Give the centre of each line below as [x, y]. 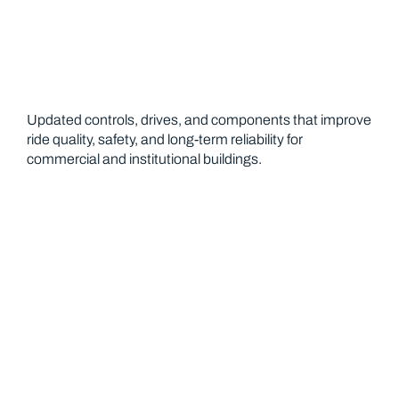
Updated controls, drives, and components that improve [199, 120]
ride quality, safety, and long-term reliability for [165, 139]
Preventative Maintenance [199, 206]
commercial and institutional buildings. [144, 159]
